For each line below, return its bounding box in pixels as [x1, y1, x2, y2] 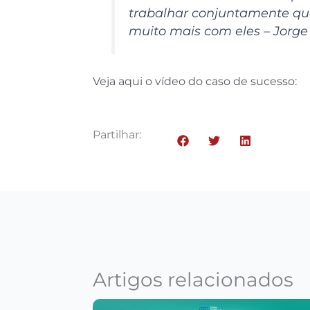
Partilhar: [93, 127, 142, 141]
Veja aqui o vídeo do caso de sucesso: [93, 74, 306, 88]
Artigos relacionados [93, 267, 294, 291]
